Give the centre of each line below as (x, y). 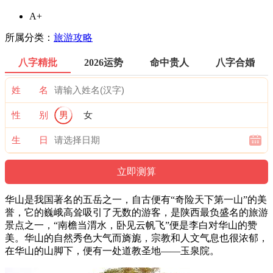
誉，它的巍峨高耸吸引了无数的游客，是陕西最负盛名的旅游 (136, 212)
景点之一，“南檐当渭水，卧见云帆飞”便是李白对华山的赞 (131, 225)
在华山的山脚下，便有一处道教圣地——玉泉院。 (112, 250)
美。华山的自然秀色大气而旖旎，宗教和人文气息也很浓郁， (136, 238)
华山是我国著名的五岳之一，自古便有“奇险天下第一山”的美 (136, 199)
